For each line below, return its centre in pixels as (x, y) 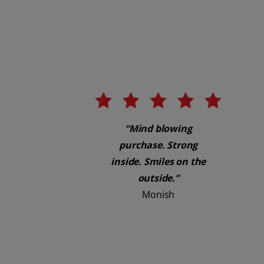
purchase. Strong (159, 145)
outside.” (158, 178)
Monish (159, 194)
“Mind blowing (159, 128)
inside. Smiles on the (159, 161)
